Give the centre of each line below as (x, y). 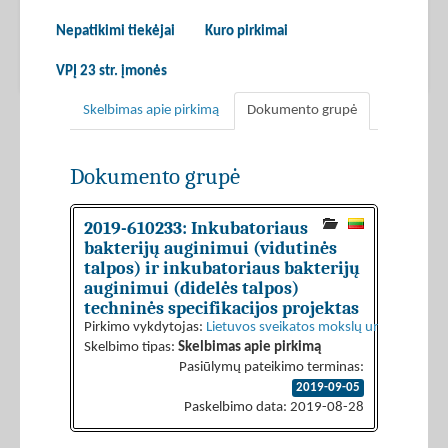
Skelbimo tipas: (131, 348)
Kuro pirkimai (246, 32)
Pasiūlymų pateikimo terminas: (271, 368)
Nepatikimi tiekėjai (115, 32)
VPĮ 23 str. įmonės (111, 72)
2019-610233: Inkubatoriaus (196, 228)
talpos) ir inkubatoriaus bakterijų (222, 268)
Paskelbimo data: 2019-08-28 (274, 408)
